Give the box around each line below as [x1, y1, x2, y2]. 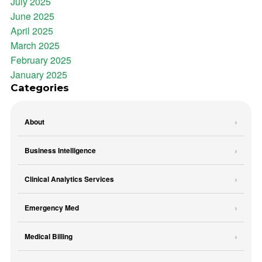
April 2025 [11, 24, 53, 37]
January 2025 [11, 68, 67, 81]
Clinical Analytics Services [25, 173, 114, 184]
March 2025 [11, 39, 60, 52]
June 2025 [11, 9, 54, 23]
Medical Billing [25, 230, 73, 242]
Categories [11, 82, 69, 94]
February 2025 [11, 53, 71, 67]
